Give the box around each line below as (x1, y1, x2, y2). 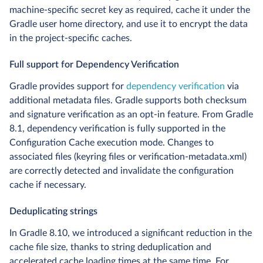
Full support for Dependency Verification (9, 59, 179, 69)
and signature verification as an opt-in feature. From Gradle (9, 109, 253, 119)
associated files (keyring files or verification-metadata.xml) (9, 151, 247, 161)
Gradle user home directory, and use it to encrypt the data (9, 19, 248, 29)
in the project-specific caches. (9, 33, 132, 43)
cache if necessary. (9, 180, 86, 190)
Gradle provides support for (9, 81, 126, 91)
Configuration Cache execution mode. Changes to (9, 137, 214, 147)
